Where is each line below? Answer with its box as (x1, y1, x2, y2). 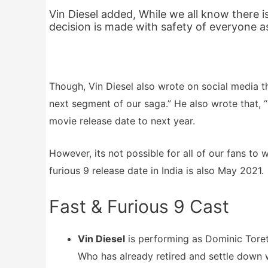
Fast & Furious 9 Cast (49, 195, 229, 217)
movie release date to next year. (49, 114, 195, 127)
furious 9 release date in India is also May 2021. (49, 165, 264, 177)
